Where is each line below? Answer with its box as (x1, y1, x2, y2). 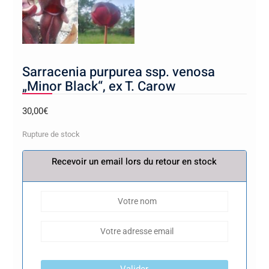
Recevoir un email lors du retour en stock (52, 154, 217, 168)
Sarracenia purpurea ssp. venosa (22, 62, 215, 82)
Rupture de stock (22, 129, 80, 139)
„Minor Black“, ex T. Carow (22, 76, 175, 96)
